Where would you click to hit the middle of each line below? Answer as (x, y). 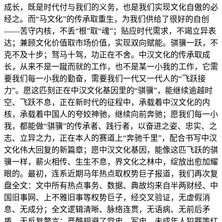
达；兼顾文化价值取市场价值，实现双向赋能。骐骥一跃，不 (111, 43)
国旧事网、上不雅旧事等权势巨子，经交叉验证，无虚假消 (107, 198)
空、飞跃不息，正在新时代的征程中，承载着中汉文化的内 (107, 103)
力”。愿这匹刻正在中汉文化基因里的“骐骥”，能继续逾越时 (108, 91)
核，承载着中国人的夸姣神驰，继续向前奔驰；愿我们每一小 (111, 114)
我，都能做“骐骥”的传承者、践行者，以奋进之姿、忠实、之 (111, 126)
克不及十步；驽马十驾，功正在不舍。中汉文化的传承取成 (107, 55)
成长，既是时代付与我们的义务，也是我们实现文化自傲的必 (111, 7)
